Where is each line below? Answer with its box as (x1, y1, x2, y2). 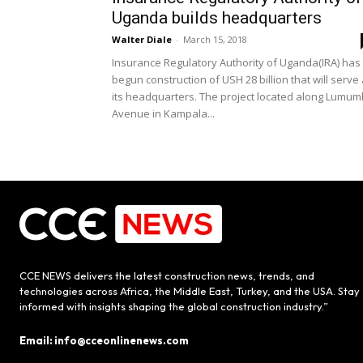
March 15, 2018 (183, 33, 247, 46)
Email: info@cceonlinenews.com (19, 334, 189, 348)
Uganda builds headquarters (112, 8, 322, 28)
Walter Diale (112, 33, 172, 46)
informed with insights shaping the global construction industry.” (19, 300, 328, 314)
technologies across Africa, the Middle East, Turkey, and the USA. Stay (19, 284, 360, 298)
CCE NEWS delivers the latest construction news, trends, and (19, 269, 314, 283)
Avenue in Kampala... (112, 106, 215, 122)
